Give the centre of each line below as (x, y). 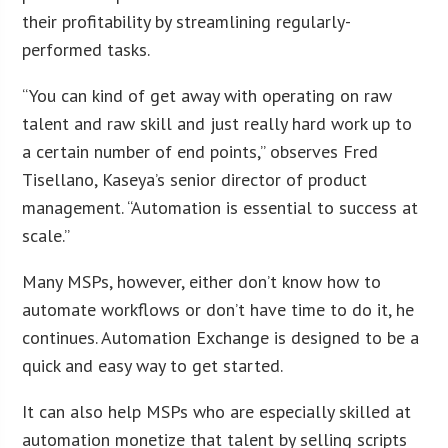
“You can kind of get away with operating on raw (207, 95)
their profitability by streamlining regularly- (187, 21)
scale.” (46, 235)
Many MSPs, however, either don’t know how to (202, 281)
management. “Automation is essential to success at (220, 207)
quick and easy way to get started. (153, 365)
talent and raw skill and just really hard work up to (217, 123)
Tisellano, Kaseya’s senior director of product (195, 179)
